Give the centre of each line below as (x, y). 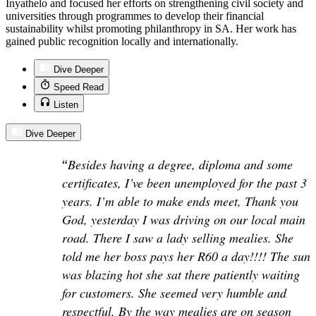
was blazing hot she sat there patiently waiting (181, 275)
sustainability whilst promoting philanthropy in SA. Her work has (151, 29)
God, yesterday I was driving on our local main (184, 220)
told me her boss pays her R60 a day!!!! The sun (186, 256)
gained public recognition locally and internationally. (122, 42)
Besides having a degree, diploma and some (180, 165)
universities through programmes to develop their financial (135, 16)
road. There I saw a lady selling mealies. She (178, 238)
